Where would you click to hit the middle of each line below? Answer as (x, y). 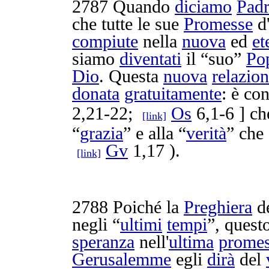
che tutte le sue (128, 24)
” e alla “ (155, 133)
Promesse (218, 24)
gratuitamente (173, 94)
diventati (150, 59)
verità (206, 133)
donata (96, 94)
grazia (101, 133)
